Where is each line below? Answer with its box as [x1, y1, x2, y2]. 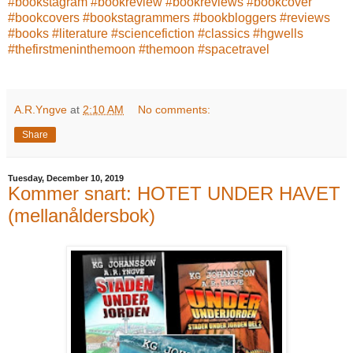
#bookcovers [8, 11, 80, 25]
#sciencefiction [111, 27, 195, 41]
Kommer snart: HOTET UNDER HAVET [8, 183, 340, 205]
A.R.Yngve [14, 103, 67, 117]
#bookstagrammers [83, 11, 190, 25]
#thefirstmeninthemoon [8, 43, 136, 57]
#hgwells [253, 27, 303, 41]
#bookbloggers [193, 11, 277, 25]
